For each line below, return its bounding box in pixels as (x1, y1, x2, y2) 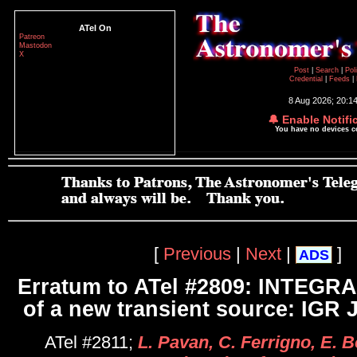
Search (315, 66, 341, 74)
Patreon (19, 33, 45, 41)
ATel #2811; (45, 332, 138, 353)
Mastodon (19, 41, 52, 49)
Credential (289, 75, 325, 83)
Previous (163, 243, 231, 264)
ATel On (78, 23, 112, 33)
